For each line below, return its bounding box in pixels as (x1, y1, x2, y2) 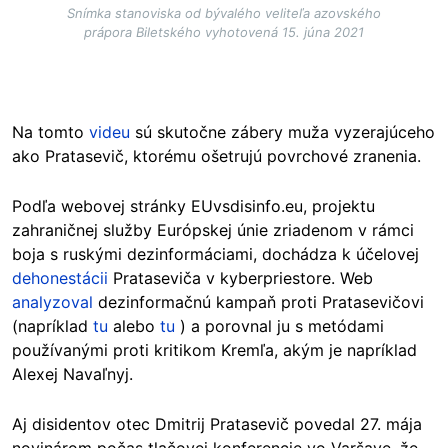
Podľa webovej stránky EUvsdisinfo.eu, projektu (12, 195, 375, 216)
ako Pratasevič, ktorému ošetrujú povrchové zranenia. (12, 145, 421, 166)
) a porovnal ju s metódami (175, 315, 384, 336)
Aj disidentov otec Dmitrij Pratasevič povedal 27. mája (12, 413, 422, 434)
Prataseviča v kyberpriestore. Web (108, 267, 373, 288)
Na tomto (12, 121, 89, 142)
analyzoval (12, 291, 93, 312)
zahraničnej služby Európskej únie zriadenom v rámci (12, 219, 414, 240)
